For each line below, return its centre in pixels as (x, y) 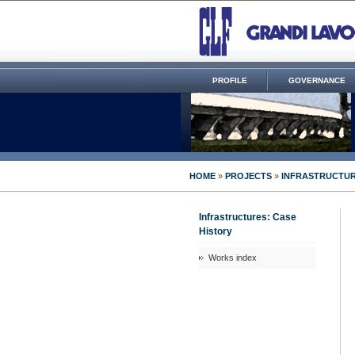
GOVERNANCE (317, 80)
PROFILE (230, 80)
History (216, 231)
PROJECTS (248, 176)
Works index (233, 258)
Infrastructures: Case (248, 217)
